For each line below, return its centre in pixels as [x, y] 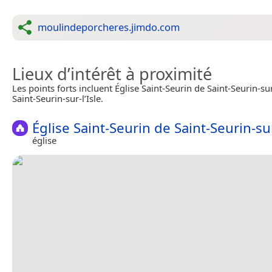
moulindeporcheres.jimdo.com [109, 27]
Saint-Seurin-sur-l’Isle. [58, 98]
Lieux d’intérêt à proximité [112, 73]
